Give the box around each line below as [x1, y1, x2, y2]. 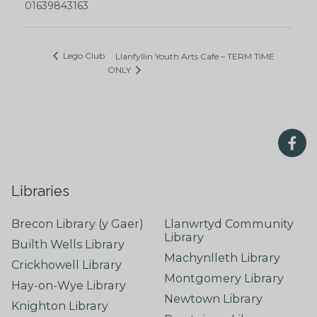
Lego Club [61, 50, 105, 61]
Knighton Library [11, 299, 108, 313]
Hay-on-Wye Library [11, 277, 126, 292]
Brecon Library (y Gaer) [11, 216, 144, 231]
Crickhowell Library [11, 257, 122, 272]
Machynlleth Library [164, 250, 280, 265]
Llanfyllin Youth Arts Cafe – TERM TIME [115, 50, 275, 62]
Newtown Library [164, 291, 263, 306]
